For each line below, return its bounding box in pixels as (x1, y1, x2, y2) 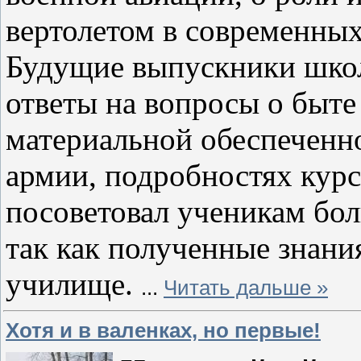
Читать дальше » (164, 276, 328, 300)
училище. (6, 267, 141, 302)
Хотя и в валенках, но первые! (6, 318, 321, 342)
